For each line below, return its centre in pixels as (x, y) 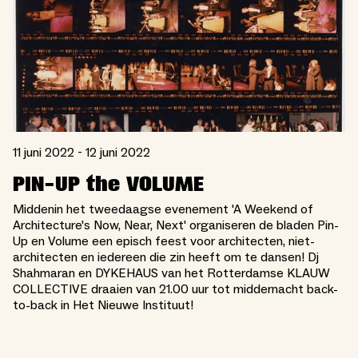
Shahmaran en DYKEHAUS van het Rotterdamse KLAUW (171, 274)
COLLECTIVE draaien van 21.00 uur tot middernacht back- (175, 290)
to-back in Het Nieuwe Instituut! (103, 306)
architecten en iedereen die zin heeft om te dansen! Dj (166, 258)
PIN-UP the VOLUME (108, 185)
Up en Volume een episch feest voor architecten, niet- (164, 242)
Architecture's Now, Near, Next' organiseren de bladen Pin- (176, 226)
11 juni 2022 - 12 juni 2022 (82, 153)
